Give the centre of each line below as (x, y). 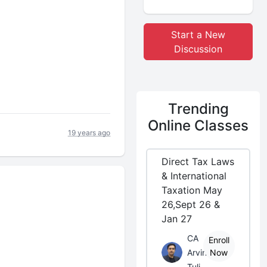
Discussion (198, 49)
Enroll (219, 240)
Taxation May (192, 190)
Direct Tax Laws (198, 162)
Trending (198, 109)
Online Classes (198, 125)
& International (194, 176)
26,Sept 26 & (191, 204)
